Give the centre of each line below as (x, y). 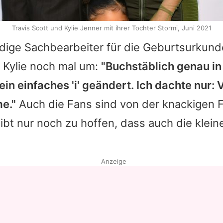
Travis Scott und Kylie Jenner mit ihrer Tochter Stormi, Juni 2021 (111, 28)
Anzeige (113, 162)
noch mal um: (64, 66)
